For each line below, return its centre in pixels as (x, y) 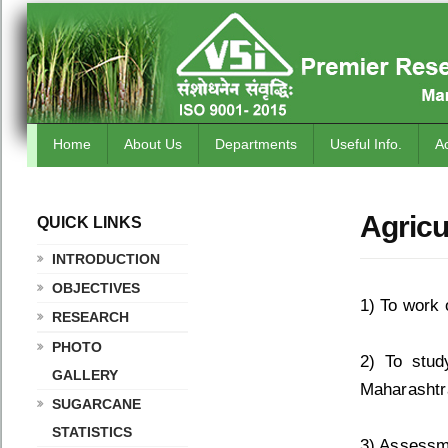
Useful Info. (366, 144)
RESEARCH (90, 317)
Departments (256, 144)
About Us (153, 144)
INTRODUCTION (106, 259)
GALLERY (85, 375)
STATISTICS (92, 432)
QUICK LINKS (89, 222)
